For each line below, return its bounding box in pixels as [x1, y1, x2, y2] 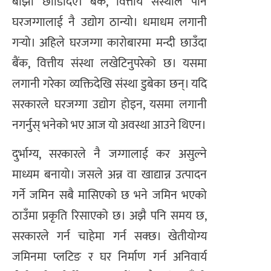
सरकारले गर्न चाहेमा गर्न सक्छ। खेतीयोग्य [12, 226, 207, 247]
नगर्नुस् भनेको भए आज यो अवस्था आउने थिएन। [12, 114, 206, 135]
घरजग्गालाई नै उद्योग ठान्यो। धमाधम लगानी [12, 11, 207, 33]
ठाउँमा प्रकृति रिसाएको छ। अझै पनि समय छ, [12, 205, 207, 226]
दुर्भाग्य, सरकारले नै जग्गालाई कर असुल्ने [12, 143, 207, 165]
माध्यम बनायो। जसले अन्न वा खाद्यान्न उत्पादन [12, 164, 207, 185]
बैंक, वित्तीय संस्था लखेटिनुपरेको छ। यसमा [12, 53, 207, 74]
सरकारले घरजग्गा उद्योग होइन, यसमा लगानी [12, 94, 207, 115]
